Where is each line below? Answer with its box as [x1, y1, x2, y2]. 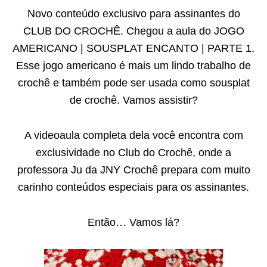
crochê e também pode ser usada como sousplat [17, 77, 250, 89]
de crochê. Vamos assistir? [69, 94, 198, 106]
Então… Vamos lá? [88, 216, 179, 228]
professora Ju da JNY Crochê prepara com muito [17, 164, 250, 176]
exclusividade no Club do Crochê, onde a [36, 147, 231, 159]
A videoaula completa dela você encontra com [24, 129, 243, 141]
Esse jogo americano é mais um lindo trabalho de [16, 60, 251, 72]
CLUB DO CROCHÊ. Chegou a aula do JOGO [23, 25, 244, 37]
